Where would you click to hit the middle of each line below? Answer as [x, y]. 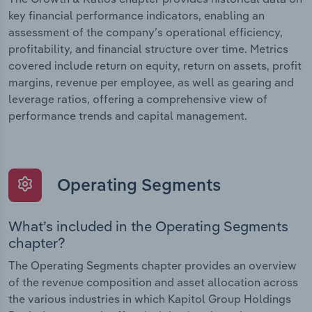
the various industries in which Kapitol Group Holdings [150, 299]
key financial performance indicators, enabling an [136, 16]
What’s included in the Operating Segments [148, 226]
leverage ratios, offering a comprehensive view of [138, 99]
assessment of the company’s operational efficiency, [146, 32]
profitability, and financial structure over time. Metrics [148, 49]
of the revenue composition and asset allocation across [153, 282]
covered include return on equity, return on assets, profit [155, 66]
